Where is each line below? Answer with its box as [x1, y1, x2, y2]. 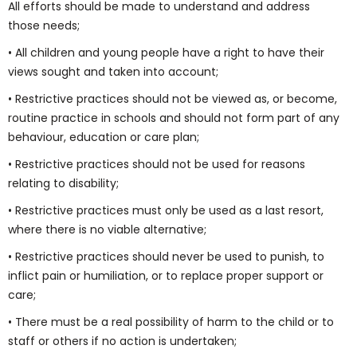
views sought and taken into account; [8, 64, 218, 80]
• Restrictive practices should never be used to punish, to [8, 249, 324, 265]
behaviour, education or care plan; [8, 129, 199, 145]
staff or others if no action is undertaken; [8, 333, 237, 349]
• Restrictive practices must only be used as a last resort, [8, 202, 324, 218]
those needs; [8, 18, 80, 33]
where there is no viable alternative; [8, 222, 206, 237]
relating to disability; [8, 175, 119, 191]
